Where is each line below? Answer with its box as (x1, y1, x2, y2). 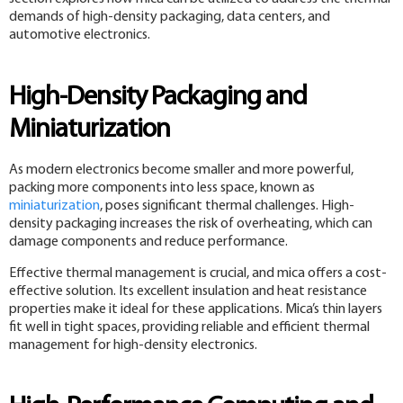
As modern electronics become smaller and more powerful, (9, 163, 354, 178)
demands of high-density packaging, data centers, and (9, 10, 330, 25)
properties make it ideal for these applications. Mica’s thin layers (9, 301, 382, 317)
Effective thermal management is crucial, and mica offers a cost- (9, 265, 387, 281)
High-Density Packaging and (9, 84, 307, 112)
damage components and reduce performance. (9, 235, 288, 250)
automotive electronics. (9, 28, 150, 43)
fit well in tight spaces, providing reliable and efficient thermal (9, 319, 370, 335)
